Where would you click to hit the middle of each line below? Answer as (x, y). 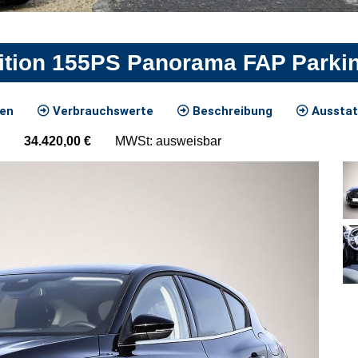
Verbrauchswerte (101, 111)
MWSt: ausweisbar (168, 141)
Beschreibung (231, 111)
